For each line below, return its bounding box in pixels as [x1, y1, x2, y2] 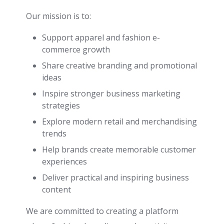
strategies [42, 100, 80, 111]
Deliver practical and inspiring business [42, 172, 189, 183]
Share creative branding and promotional [42, 60, 197, 71]
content [42, 184, 71, 195]
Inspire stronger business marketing [42, 88, 180, 99]
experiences [42, 156, 87, 167]
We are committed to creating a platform [26, 205, 178, 216]
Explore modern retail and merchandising [42, 116, 197, 127]
